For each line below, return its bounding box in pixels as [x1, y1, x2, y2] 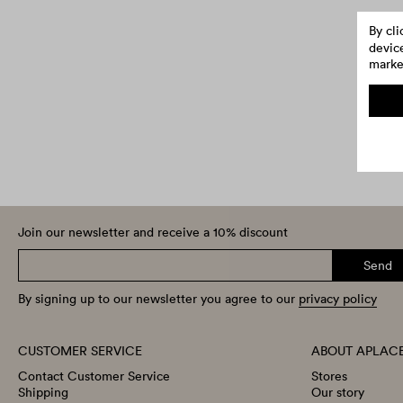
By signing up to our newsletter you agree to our [18, 291, 299, 308]
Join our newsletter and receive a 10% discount [18, 224, 288, 241]
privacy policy [299, 291, 377, 308]
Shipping [18, 384, 68, 401]
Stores [311, 368, 347, 385]
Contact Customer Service [18, 368, 170, 385]
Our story [311, 384, 364, 401]
